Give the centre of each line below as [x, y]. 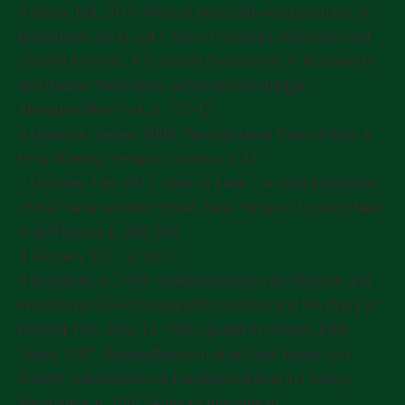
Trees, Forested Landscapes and [270, 37]
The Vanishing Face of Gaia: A [277, 134]
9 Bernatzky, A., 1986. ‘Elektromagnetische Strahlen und [194, 281]
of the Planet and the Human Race [125, 207]
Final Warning [61, 159]
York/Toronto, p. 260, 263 [99, 232]
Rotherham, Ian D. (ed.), [94, 37]
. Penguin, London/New [307, 207]
